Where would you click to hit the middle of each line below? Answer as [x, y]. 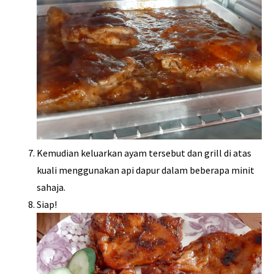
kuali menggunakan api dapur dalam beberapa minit [146, 170]
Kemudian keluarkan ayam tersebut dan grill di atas [144, 153]
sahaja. [51, 187]
